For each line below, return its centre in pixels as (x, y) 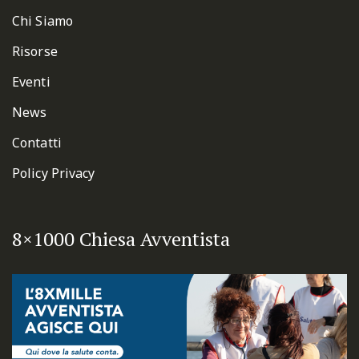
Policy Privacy (54, 173)
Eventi (31, 81)
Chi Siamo (42, 20)
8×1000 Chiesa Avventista (121, 238)
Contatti (37, 142)
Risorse (35, 51)
